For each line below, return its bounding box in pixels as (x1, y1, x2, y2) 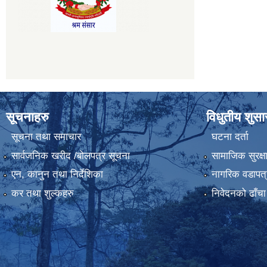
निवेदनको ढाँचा (211, 187, 266, 199)
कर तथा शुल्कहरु (11, 187, 74, 199)
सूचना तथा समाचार (11, 131, 81, 143)
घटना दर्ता (211, 131, 249, 143)
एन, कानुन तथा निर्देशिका (11, 169, 103, 181)
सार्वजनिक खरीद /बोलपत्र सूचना (11, 150, 130, 162)
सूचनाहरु (6, 110, 49, 125)
